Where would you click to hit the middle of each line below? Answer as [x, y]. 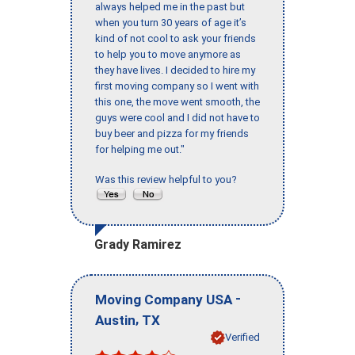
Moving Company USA [164, 299]
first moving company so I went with [177, 86]
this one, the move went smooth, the [177, 102]
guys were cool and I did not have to [177, 118]
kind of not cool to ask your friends [176, 39]
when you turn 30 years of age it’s [171, 23]
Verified [242, 337]
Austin [115, 320]
